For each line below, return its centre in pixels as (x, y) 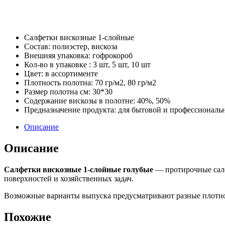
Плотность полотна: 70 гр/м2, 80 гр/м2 (90, 82)
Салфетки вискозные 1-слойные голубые (79, 169)
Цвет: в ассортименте (61, 73)
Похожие (28, 217)
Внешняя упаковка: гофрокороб (78, 55)
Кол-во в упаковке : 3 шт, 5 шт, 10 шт (87, 64)
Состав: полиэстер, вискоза (71, 46)
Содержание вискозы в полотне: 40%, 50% (97, 100)
